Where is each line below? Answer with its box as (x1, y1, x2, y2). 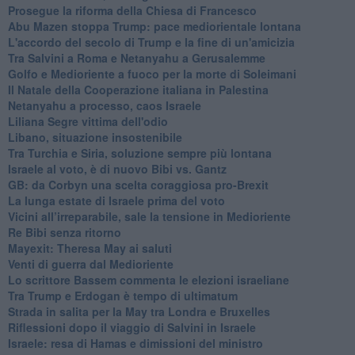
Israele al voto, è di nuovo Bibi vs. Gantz (7, 160, 227, 177)
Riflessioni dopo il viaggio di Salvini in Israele (7, 319, 256, 335)
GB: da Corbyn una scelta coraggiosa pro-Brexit (7, 176, 269, 193)
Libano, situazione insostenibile (7, 128, 182, 145)
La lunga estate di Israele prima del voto (7, 192, 225, 208)
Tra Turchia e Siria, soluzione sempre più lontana (7, 144, 272, 161)
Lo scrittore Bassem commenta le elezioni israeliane (7, 271, 289, 288)
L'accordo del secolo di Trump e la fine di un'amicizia (7, 33, 295, 50)
